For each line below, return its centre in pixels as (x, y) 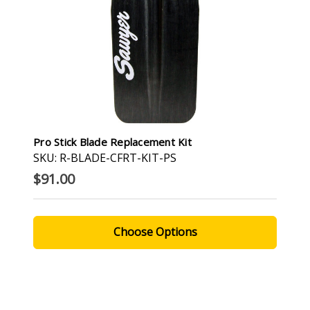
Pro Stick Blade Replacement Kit (112, 142)
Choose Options (155, 231)
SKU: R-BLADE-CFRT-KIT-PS (105, 157)
